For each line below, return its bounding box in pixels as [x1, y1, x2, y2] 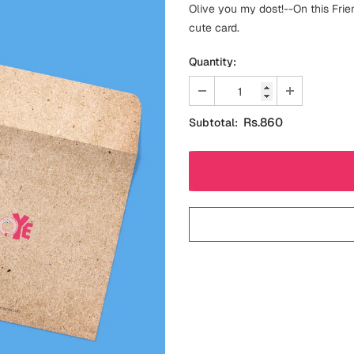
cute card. [189, 21, 239, 36]
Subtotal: [189, 115, 238, 130]
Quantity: [189, 55, 236, 70]
